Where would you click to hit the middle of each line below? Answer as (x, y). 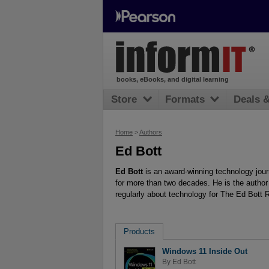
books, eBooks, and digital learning (172, 80)
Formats (185, 100)
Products (139, 231)
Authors (151, 132)
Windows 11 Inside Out (204, 252)
